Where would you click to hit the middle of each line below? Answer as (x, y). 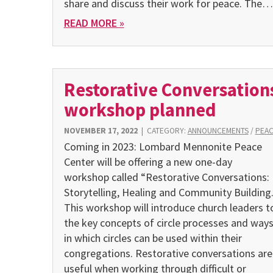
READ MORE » (94, 23)
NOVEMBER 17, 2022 (101, 131)
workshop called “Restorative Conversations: (166, 177)
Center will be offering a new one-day (148, 161)
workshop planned (140, 110)
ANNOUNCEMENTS (218, 131)
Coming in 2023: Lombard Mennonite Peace (163, 146)
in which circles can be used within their (153, 238)
